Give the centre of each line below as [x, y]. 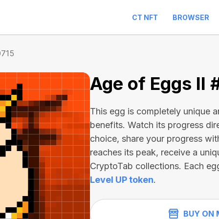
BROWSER [191, 17]
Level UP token [122, 180]
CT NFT [145, 17]
